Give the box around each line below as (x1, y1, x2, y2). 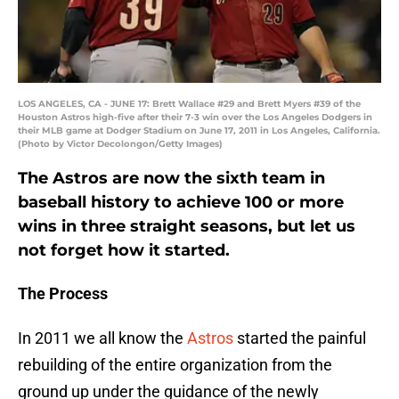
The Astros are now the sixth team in (18, 168, 325, 189)
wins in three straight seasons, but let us (18, 216, 355, 237)
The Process (18, 284, 108, 304)
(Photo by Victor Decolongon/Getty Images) (18, 138, 223, 151)
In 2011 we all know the (18, 329, 187, 348)
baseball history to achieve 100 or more (18, 192, 344, 213)
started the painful (233, 329, 366, 348)
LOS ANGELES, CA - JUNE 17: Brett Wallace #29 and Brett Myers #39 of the (18, 98, 361, 110)
